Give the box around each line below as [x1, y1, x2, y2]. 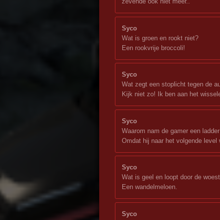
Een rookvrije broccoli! [122, 44, 185, 52]
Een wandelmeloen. [122, 183, 177, 191]
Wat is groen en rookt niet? [122, 34, 198, 42]
